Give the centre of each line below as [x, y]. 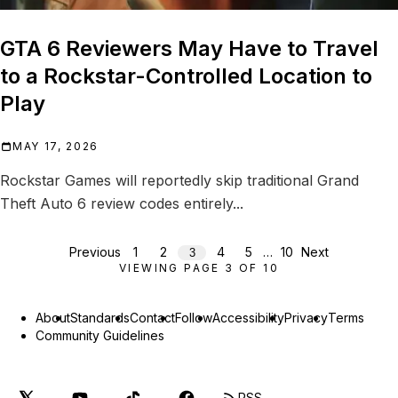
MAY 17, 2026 [56, 147]
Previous [95, 252]
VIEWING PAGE [172, 268]
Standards [100, 318]
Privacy [306, 318]
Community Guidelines [100, 336]
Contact [152, 318]
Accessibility [248, 318]
